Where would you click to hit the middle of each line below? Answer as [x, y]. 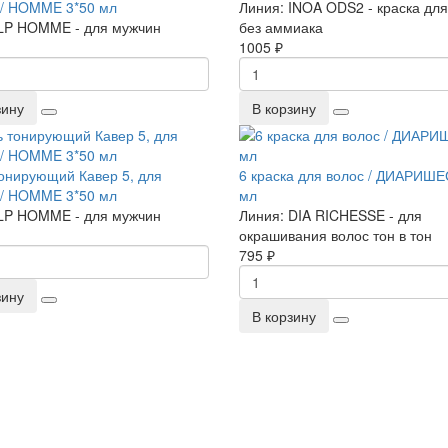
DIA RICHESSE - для [355, 215]
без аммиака [281, 27]
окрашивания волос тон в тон [335, 235]
